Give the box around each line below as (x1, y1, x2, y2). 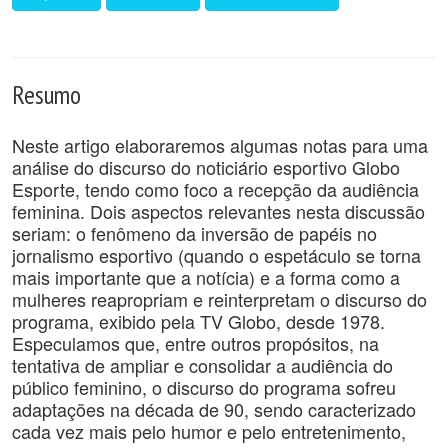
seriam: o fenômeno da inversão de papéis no (12, 220, 377, 246)
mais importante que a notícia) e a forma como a (12, 264, 400, 290)
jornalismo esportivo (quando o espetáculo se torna (12, 242, 421, 268)
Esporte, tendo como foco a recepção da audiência (12, 176, 419, 202)
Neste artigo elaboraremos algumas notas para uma (12, 132, 428, 158)
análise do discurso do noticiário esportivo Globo (12, 154, 400, 180)
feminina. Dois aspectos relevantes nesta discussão (12, 198, 425, 224)
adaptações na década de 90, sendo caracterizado (12, 396, 416, 422)
